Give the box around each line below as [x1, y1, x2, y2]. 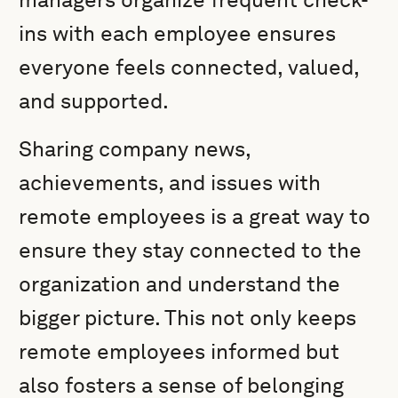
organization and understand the [19, 271, 341, 297]
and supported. [19, 88, 170, 114]
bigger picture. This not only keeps [19, 305, 357, 330]
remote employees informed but [19, 338, 340, 364]
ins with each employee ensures [19, 20, 337, 46]
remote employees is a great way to [19, 203, 371, 229]
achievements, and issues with [19, 170, 322, 195]
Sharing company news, [19, 136, 251, 162]
